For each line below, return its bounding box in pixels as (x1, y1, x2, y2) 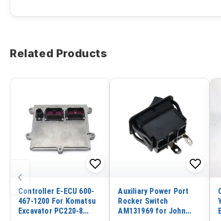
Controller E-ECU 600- (18, 186, 95, 196)
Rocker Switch (118, 196, 168, 206)
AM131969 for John (118, 206, 185, 216)
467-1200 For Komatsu (18, 196, 96, 206)
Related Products (10, 47, 108, 60)
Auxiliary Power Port (118, 186, 189, 196)
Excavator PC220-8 (18, 206, 83, 216)
